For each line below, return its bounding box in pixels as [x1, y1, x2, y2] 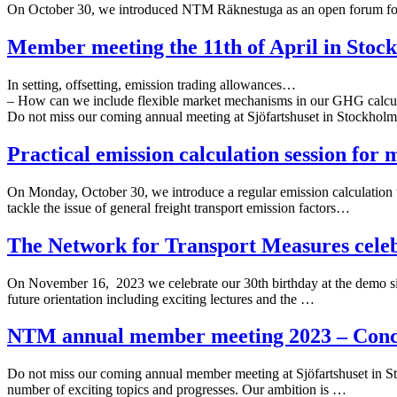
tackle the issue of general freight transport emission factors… [7, 199, 350, 215]
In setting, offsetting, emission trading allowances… [7, 76, 296, 92]
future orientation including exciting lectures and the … [7, 291, 315, 307]
